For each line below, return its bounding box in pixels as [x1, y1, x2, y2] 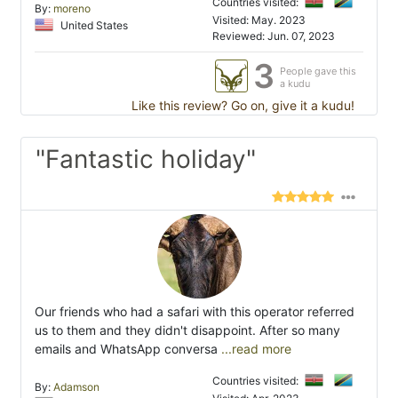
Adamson [53, 380, 99, 394]
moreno [53, 2, 91, 16]
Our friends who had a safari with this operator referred [35, 304, 354, 320]
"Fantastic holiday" [36, 144, 256, 175]
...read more [218, 341, 291, 357]
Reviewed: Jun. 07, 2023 [212, 29, 335, 44]
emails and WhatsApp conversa [35, 341, 218, 357]
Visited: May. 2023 [212, 13, 306, 28]
